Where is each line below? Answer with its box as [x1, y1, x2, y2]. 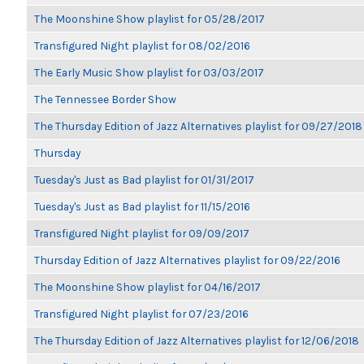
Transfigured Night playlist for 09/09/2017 [34, 227, 249, 240]
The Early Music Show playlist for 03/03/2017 [34, 66, 264, 79]
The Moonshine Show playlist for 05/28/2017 [34, 12, 265, 25]
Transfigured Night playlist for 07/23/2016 [34, 307, 249, 320]
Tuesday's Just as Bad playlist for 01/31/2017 [34, 173, 254, 186]
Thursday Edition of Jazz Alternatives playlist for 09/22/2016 [34, 253, 340, 266]
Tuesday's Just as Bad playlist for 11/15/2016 [34, 200, 250, 213]
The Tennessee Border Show [34, 93, 176, 106]
